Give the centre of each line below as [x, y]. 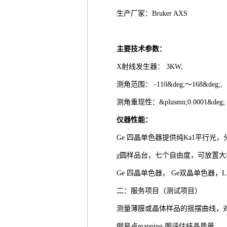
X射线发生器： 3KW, [152, 67]
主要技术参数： [141, 49]
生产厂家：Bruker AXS [154, 13]
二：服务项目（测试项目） [161, 191]
